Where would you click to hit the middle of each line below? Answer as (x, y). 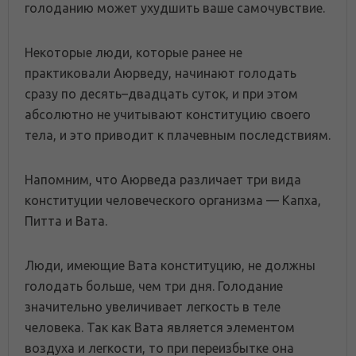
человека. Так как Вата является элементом (160, 327)
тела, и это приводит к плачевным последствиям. (178, 135)
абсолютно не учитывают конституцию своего (168, 114)
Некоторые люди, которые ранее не (133, 52)
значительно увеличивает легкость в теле (153, 306)
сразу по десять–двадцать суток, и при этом (161, 93)
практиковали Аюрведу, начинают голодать (161, 73)
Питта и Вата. (66, 221)
